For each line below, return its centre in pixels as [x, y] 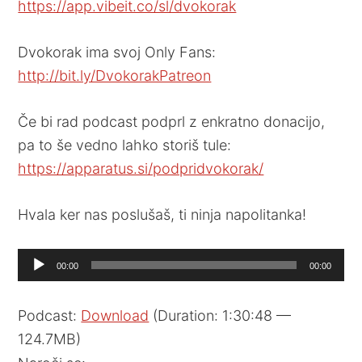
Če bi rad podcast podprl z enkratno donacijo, [172, 121]
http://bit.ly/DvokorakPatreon [115, 75]
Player [38, 283]
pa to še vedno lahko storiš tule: [125, 145]
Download [115, 315]
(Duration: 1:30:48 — [220, 315]
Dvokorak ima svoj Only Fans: [117, 52]
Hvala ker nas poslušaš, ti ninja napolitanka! [162, 214]
